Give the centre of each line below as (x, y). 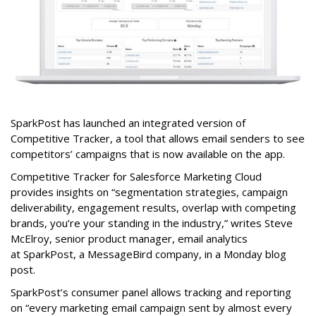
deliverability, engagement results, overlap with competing (153, 208)
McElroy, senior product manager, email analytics (129, 239)
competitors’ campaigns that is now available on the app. (148, 154)
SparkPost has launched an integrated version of (128, 123)
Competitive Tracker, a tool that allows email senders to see (158, 139)
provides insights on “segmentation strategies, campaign (149, 192)
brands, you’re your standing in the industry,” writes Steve (152, 223)
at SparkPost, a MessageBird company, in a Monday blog (148, 254)
